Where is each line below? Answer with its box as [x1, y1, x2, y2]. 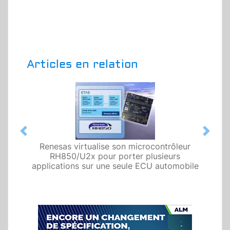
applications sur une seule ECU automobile [31, 161, 199, 171]
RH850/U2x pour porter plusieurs [50, 151, 180, 162]
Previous [23, 131, 56, 142]
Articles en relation [27, 57, 138, 72]
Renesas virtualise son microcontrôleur [40, 141, 190, 152]
